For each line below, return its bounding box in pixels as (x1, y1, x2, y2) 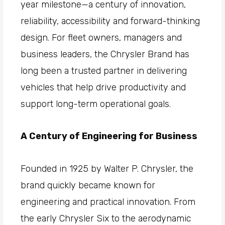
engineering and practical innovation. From (21, 196, 196, 207)
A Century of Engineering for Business (21, 131, 198, 142)
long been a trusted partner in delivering (21, 65, 187, 76)
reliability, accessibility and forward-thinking (21, 15, 200, 27)
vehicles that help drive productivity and (21, 81, 186, 93)
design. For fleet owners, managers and (21, 32, 182, 43)
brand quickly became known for (21, 179, 156, 191)
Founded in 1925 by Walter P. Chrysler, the (21, 163, 194, 174)
